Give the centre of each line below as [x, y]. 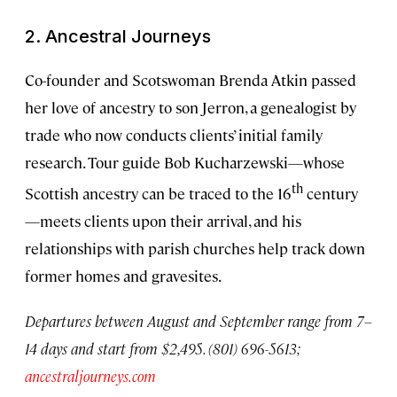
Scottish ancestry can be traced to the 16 [158, 193]
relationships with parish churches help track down [195, 248]
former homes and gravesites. [123, 275]
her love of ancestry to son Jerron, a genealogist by [191, 108]
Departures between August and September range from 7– [198, 320]
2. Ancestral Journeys [118, 37]
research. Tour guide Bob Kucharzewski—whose [185, 163]
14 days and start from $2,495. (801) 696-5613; [162, 348]
